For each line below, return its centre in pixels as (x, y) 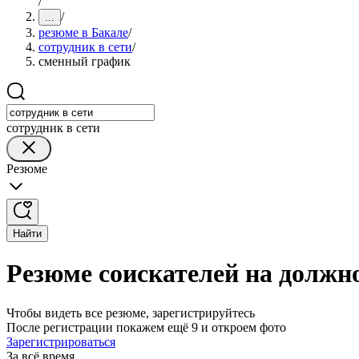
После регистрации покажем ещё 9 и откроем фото (146, 327)
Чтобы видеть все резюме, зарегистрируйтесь (131, 313)
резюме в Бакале (83, 32)
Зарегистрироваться (61, 341)
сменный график (85, 61)
